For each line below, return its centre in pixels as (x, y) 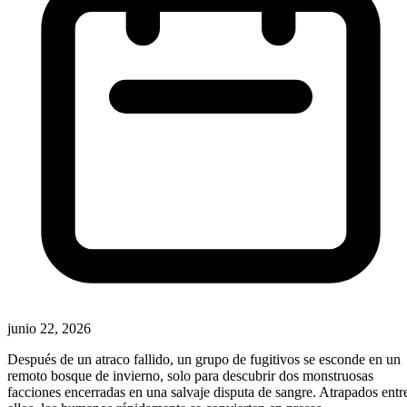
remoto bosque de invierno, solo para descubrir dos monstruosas (190, 376)
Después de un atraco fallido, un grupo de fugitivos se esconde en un (204, 360)
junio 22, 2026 (49, 329)
